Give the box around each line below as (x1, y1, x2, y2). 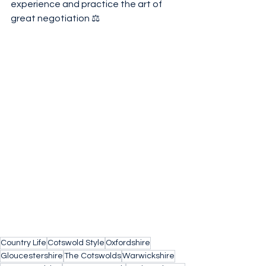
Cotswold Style (47, 239, 104, 247)
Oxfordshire (106, 239, 150, 247)
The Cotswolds (64, 252, 121, 260)
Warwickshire (122, 252, 175, 260)
